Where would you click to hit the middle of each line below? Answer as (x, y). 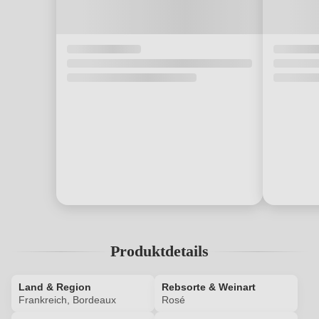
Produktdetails (159, 251)
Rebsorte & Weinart (209, 287)
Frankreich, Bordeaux (67, 300)
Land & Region (55, 287)
